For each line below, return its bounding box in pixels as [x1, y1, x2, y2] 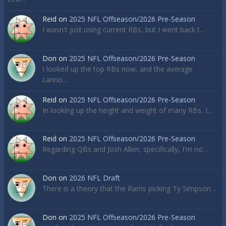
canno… [42, 74, 68, 84]
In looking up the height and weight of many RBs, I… [42, 105, 213, 115]
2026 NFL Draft [69, 173, 120, 183]
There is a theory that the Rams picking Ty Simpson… [42, 184, 216, 194]
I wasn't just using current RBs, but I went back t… [42, 24, 205, 34]
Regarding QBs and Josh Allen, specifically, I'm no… [42, 144, 208, 154]
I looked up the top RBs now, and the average [42, 64, 193, 74]
